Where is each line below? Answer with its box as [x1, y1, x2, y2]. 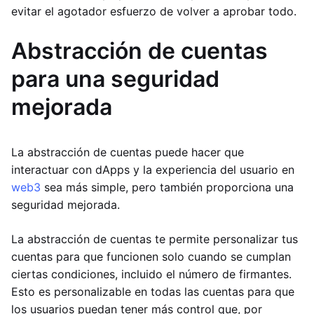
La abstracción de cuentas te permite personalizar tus [11, 232, 298, 247]
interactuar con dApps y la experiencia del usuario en [11, 163, 294, 177]
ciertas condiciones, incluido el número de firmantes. [11, 267, 292, 282]
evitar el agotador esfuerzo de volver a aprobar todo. [11, 4, 296, 19]
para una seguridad [11, 65, 219, 93]
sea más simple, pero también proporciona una [41, 180, 294, 195]
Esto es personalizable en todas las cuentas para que [11, 285, 294, 299]
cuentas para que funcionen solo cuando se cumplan [11, 250, 291, 264]
